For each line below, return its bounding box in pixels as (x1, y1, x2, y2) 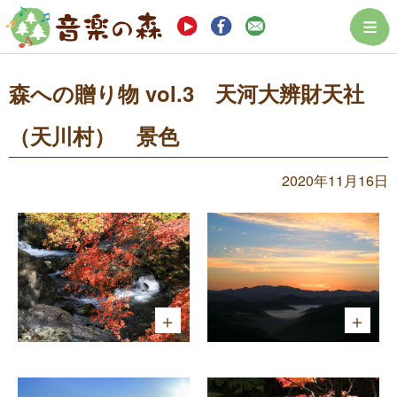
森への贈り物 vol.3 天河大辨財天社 (9, 78, 364, 108)
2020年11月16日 (282, 170, 388, 191)
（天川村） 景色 (9, 121, 179, 151)
